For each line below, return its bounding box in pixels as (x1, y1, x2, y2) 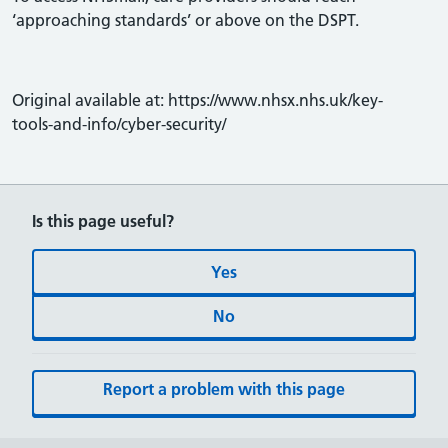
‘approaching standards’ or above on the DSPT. (12, 10, 359, 30)
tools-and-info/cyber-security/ (12, 114, 226, 134)
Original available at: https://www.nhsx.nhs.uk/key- (12, 90, 383, 110)
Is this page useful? (32, 211, 174, 231)
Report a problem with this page (103, 379, 345, 399)
